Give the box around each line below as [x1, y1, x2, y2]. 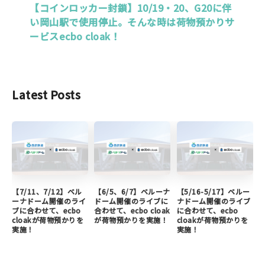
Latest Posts [12, 86, 80, 104]
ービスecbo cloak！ [30, 29, 120, 44]
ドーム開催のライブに [94, 196, 169, 206]
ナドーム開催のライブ [176, 196, 251, 206]
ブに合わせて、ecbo [12, 205, 81, 216]
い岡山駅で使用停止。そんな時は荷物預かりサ [30, 15, 235, 30]
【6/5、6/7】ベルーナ [94, 186, 170, 197]
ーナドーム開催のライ [12, 196, 86, 206]
